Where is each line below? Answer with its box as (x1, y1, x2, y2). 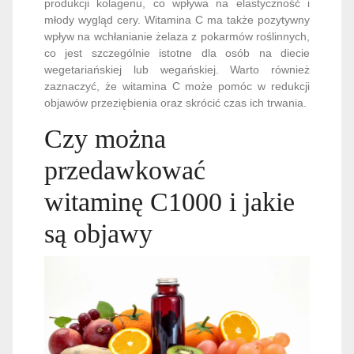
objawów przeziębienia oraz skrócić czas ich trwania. (44, 96, 307, 109)
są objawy (44, 219, 153, 248)
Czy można (44, 124, 166, 153)
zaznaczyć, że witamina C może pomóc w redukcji (44, 80, 310, 92)
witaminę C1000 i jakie (44, 187, 295, 217)
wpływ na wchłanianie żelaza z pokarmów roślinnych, (44, 30, 310, 43)
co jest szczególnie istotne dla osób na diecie (44, 47, 310, 59)
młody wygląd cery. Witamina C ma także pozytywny (44, 13, 310, 26)
